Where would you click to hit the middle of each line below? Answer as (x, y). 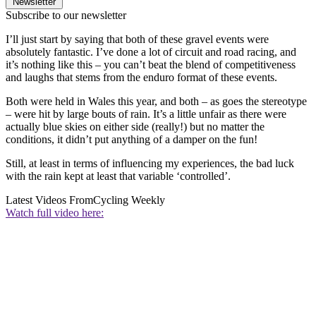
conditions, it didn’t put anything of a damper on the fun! (132, 140)
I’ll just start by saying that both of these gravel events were (137, 39)
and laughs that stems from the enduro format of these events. (143, 78)
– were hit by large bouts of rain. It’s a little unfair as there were (146, 114)
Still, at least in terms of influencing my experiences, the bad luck (150, 164)
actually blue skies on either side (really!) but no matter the (135, 127)
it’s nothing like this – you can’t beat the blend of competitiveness (151, 65)
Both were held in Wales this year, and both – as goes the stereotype (156, 102)
